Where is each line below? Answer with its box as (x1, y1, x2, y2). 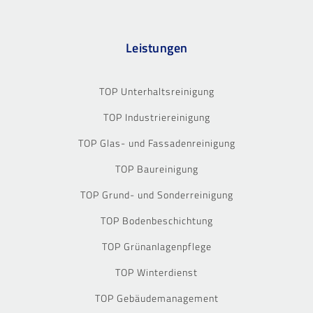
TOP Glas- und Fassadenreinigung (78, 135, 235, 150)
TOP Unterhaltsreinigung (99, 83, 214, 99)
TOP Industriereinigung (103, 109, 210, 124)
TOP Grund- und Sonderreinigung (80, 187, 233, 202)
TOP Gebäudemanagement (94, 290, 219, 305)
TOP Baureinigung (115, 161, 198, 176)
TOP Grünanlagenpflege (101, 238, 212, 254)
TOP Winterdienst (115, 264, 198, 279)
